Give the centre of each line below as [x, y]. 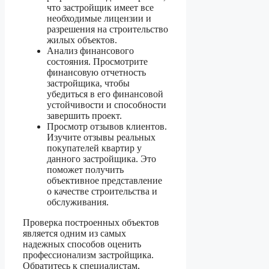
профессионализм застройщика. [88, 255]
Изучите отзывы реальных [101, 138]
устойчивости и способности [107, 105]
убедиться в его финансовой [105, 94]
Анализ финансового [90, 51]
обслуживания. [78, 202]
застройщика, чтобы [88, 83]
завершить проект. [84, 116]
